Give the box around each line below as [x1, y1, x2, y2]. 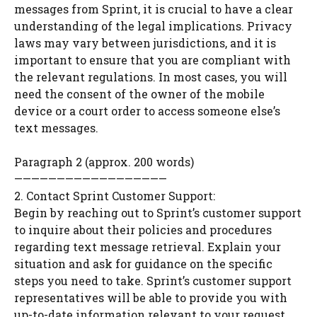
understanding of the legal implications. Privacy [14, 18, 292, 33]
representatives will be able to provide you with [14, 290, 287, 305]
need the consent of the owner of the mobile [14, 86, 265, 101]
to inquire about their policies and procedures [14, 222, 272, 237]
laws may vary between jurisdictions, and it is [14, 35, 276, 50]
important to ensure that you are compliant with [14, 52, 291, 67]
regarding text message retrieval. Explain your [14, 239, 281, 254]
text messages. [14, 120, 98, 135]
